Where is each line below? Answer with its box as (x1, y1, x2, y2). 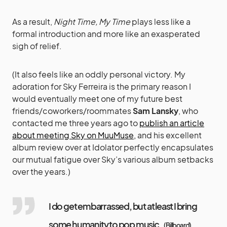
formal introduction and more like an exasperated (12, 28, 200, 39)
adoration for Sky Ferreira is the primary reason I (12, 81, 191, 92)
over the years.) (12, 166, 70, 177)
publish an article (139, 117, 204, 128)
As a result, (12, 16, 54, 27)
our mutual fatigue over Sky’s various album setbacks (12, 154, 213, 165)
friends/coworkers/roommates (12, 105, 133, 116)
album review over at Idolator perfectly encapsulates (12, 141, 213, 153)
